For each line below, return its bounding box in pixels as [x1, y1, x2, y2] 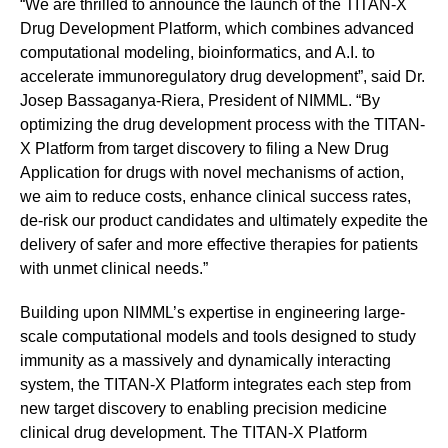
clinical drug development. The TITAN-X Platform [20, 424, 367, 442]
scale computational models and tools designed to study [20, 328, 416, 346]
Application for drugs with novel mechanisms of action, [20, 164, 404, 182]
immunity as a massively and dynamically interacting [20, 352, 391, 370]
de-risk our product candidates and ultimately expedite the [20, 212, 428, 230]
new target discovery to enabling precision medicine [20, 400, 387, 418]
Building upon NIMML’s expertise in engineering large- [20, 304, 405, 322]
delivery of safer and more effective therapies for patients [20, 236, 418, 254]
